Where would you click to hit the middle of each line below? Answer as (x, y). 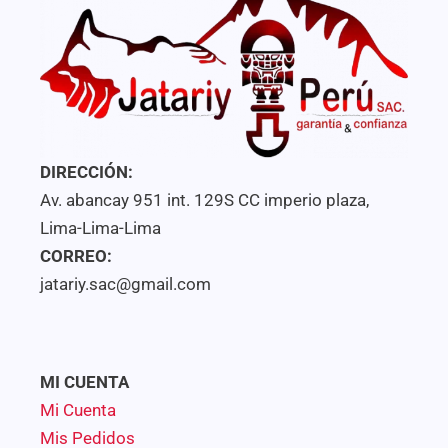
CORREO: (76, 255)
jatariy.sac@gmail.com (125, 283)
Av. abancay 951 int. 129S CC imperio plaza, (204, 199)
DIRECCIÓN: (86, 171)
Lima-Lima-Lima (100, 227)
